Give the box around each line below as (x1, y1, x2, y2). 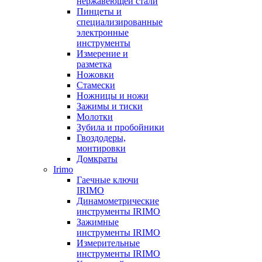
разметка (77, 59, 112, 69)
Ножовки (77, 70, 114, 80)
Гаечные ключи (77, 175, 139, 185)
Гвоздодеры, (77, 133, 126, 143)
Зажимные (77, 217, 119, 227)
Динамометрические (77, 196, 159, 206)
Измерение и (77, 49, 128, 58)
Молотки (77, 112, 113, 122)
